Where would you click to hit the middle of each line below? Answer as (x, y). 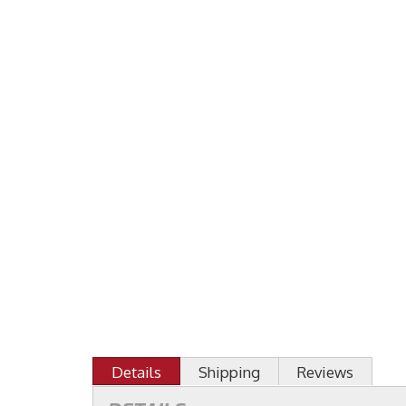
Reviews (325, 372)
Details (136, 372)
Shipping (229, 372)
